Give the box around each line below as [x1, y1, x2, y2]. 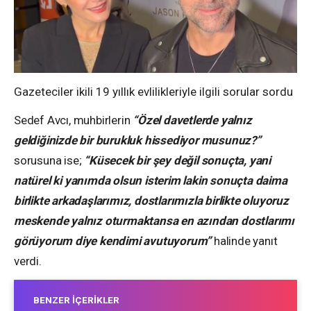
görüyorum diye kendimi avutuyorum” [14, 234, 212, 249]
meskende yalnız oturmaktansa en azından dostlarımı [14, 214, 294, 228]
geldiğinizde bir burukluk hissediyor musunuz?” [14, 133, 261, 148]
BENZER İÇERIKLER [33, 294, 119, 306]
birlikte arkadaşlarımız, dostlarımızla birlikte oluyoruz [14, 194, 289, 208]
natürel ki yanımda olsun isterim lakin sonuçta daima [14, 174, 287, 188]
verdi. [14, 254, 44, 269]
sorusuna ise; [14, 153, 82, 168]
